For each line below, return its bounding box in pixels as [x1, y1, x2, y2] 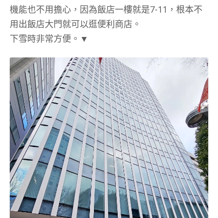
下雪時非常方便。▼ [10, 33, 89, 45]
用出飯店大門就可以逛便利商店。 [10, 18, 141, 30]
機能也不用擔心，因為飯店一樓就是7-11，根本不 [10, 3, 202, 16]
